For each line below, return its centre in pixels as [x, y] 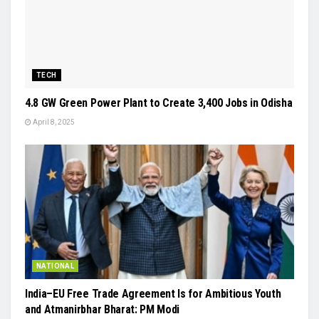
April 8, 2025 [53, 122]
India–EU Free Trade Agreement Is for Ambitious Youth [153, 293]
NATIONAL [56, 266]
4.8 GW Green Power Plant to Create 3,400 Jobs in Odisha [159, 103]
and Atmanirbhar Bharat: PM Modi [103, 309]
